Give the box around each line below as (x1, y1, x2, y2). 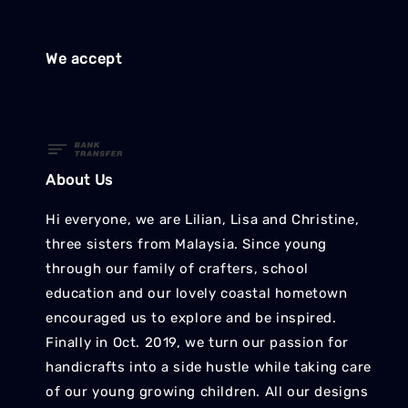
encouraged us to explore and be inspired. (46, 310, 337, 327)
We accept (46, 49, 122, 67)
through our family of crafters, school (46, 260, 309, 278)
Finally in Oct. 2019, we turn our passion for (46, 334, 350, 352)
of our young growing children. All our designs (46, 383, 369, 401)
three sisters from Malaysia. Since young (46, 236, 328, 253)
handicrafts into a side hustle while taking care (46, 359, 372, 376)
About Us (46, 171, 113, 189)
